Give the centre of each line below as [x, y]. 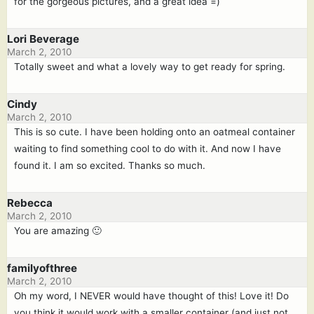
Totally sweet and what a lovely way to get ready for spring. [150, 67]
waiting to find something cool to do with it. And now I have [148, 149]
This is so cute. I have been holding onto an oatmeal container [155, 132]
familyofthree [42, 268]
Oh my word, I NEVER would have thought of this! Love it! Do [151, 296]
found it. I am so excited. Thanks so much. [110, 165]
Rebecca [30, 203]
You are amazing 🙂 [58, 231]
